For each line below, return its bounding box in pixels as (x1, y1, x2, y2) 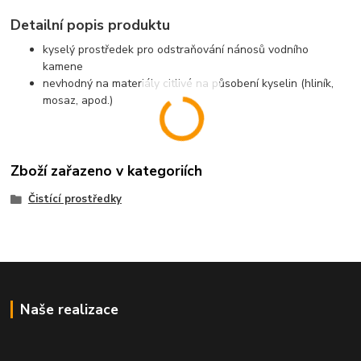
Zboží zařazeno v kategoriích (10, 160, 203, 180)
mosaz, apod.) (43, 92, 114, 108)
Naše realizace (19, 300, 118, 320)
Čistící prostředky (27, 191, 122, 206)
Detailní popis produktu (10, 15, 171, 35)
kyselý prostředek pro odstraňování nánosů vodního (43, 41, 309, 57)
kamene (43, 58, 84, 74)
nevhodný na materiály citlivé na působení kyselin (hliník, (43, 75, 334, 91)
